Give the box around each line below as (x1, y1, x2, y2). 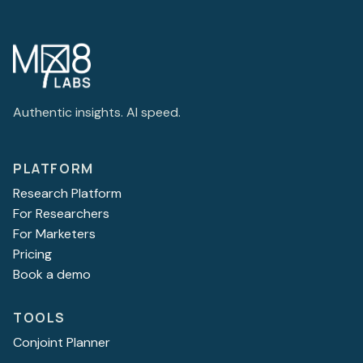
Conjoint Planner (13, 333, 110, 351)
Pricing (13, 245, 52, 263)
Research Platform (13, 184, 122, 202)
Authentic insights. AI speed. (13, 103, 181, 121)
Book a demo (13, 265, 91, 283)
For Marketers (13, 224, 96, 242)
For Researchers (13, 204, 109, 222)
